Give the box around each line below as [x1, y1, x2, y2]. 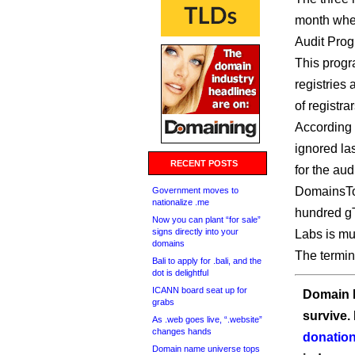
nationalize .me [152, 197, 209, 207]
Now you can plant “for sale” [152, 215, 261, 224]
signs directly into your [152, 227, 239, 236]
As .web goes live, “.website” [152, 315, 262, 324]
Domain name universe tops [152, 344, 260, 353]
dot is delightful [152, 268, 208, 277]
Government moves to [152, 185, 239, 195]
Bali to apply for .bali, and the [152, 256, 261, 265]
